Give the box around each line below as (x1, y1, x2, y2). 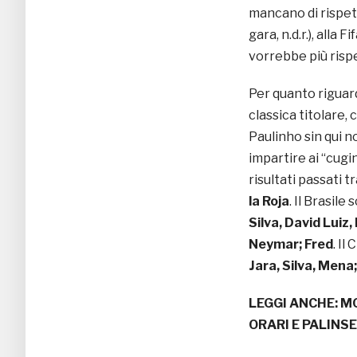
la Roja (249, 194, 289, 210)
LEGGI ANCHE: (249, 296, 340, 312)
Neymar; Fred (249, 237, 333, 253)
